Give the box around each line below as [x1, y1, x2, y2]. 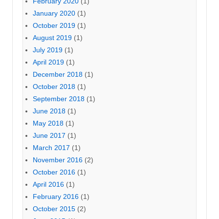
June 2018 [33, 107, 66, 115]
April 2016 [33, 180, 64, 189]
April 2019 [33, 58, 64, 66]
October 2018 [33, 83, 75, 91]
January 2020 [33, 9, 75, 18]
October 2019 [33, 22, 75, 30]
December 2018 [33, 70, 83, 79]
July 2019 [33, 46, 63, 54]
